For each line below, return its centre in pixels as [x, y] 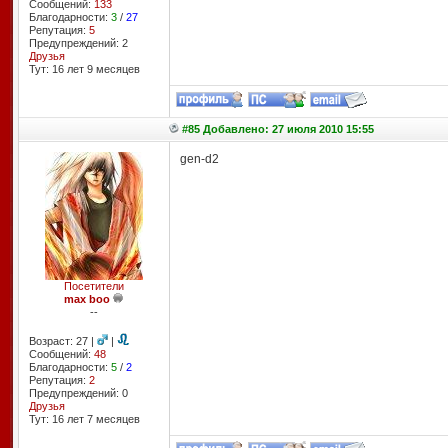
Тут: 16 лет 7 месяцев [84, 419]
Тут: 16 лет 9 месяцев [84, 69]
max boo [87, 299]
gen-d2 [199, 159]
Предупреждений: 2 [78, 43]
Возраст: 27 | [62, 341]
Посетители [93, 286]
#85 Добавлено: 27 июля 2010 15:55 [277, 129]
